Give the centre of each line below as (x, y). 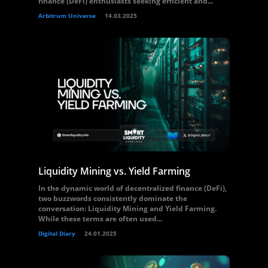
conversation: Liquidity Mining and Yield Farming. (127, 208)
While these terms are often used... (100, 219)
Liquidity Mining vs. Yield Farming (114, 171)
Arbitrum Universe (67, 16)
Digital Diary (57, 233)
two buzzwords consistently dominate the (113, 198)
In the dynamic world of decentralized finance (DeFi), (133, 188)
